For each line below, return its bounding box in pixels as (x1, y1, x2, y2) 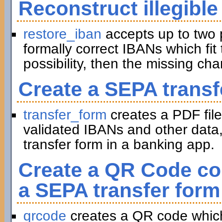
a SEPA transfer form (18, 179, 220, 202)
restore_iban (23, 26, 102, 42)
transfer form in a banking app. (23, 137, 215, 152)
